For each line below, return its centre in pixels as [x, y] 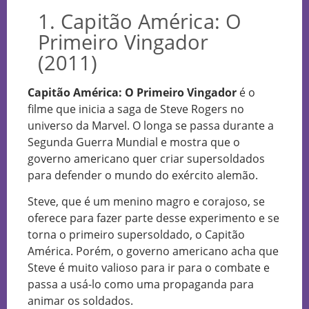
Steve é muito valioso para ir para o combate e [149, 267]
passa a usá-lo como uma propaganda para [141, 284]
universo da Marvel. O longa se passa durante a [151, 125]
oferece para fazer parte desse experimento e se [153, 218]
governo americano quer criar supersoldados [146, 158]
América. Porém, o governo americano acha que [153, 251]
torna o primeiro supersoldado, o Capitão [136, 234]
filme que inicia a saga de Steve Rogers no [136, 109]
